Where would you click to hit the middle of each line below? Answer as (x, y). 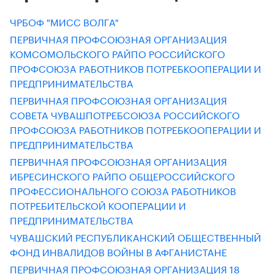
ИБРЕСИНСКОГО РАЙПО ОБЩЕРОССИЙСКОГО (122, 175)
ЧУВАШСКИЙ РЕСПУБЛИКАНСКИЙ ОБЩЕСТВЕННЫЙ (135, 236)
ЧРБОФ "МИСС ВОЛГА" (64, 21)
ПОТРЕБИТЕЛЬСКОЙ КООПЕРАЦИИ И (98, 205)
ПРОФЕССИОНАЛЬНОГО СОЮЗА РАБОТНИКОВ (123, 190)
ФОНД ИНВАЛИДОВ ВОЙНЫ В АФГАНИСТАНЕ (118, 251)
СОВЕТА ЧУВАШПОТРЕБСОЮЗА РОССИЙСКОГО (125, 114)
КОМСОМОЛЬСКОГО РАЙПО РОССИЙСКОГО (117, 53)
